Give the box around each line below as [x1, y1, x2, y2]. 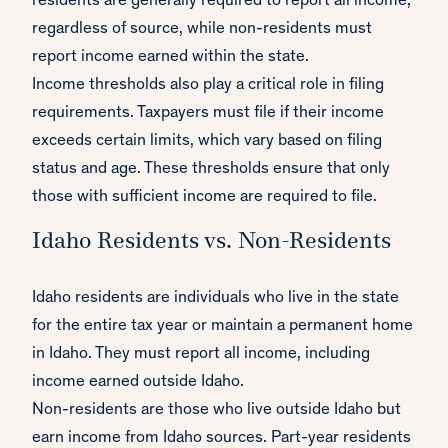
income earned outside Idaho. [32, 374, 244, 392]
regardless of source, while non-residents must [32, 21, 372, 39]
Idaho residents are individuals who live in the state [32, 290, 399, 308]
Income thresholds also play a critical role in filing [32, 77, 384, 95]
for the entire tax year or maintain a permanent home [32, 318, 413, 336]
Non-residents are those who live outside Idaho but [32, 402, 401, 420]
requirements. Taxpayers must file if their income [32, 105, 384, 123]
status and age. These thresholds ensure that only [32, 161, 390, 179]
